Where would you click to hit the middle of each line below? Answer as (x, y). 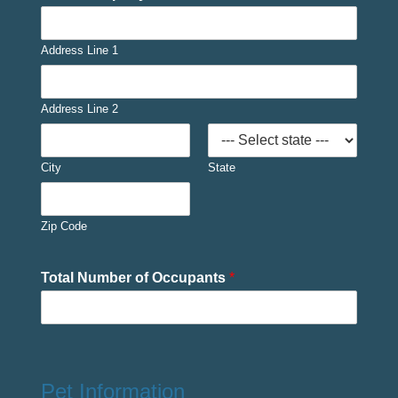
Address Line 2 (79, 109)
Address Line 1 (79, 50)
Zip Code (64, 226)
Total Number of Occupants (135, 278)
